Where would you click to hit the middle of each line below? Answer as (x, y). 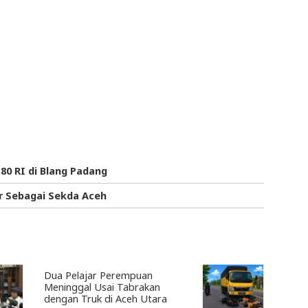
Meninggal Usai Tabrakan (102, 287)
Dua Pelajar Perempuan (98, 276)
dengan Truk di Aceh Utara (106, 299)
